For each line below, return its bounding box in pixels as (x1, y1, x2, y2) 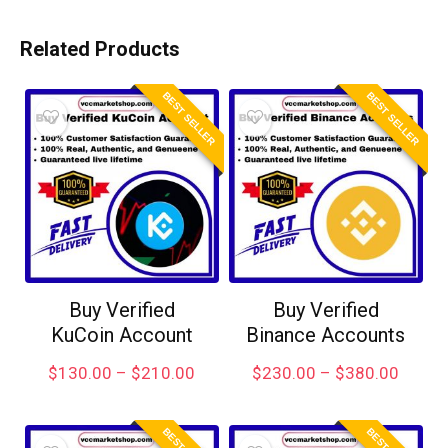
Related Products (20, 37, 180, 61)
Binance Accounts (246, 322, 406, 347)
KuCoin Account (50, 322, 193, 347)
